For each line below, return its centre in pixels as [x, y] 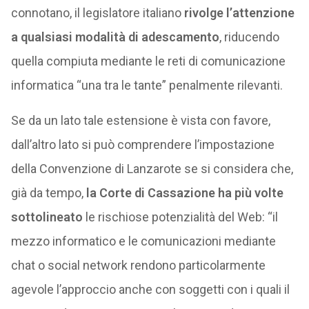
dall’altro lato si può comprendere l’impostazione [142, 144]
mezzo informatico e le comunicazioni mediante [143, 241]
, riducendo [249, 37]
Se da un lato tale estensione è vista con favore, [140, 120]
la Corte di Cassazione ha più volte [185, 193]
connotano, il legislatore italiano [97, 13]
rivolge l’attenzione [239, 13]
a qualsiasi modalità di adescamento [115, 37]
